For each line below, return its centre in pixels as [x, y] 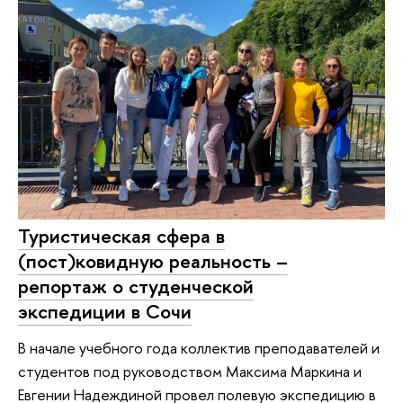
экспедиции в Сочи [105, 311]
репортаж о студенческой [136, 286]
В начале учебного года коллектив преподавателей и [199, 347]
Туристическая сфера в [121, 235]
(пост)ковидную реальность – [153, 260]
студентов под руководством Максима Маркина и [190, 371]
